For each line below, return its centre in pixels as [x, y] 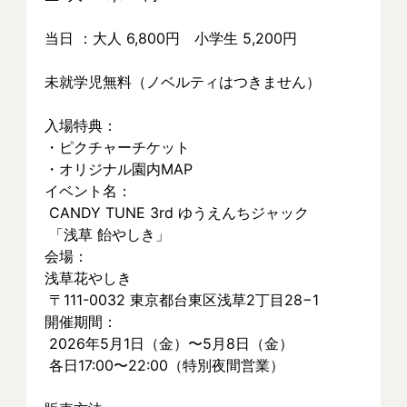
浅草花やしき [88, 278]
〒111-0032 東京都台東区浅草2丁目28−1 [184, 300]
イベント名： [88, 191]
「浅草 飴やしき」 [109, 234]
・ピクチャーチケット [117, 147]
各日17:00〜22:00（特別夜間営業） [167, 365]
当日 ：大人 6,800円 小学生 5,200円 [171, 38]
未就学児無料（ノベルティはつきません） [183, 82]
